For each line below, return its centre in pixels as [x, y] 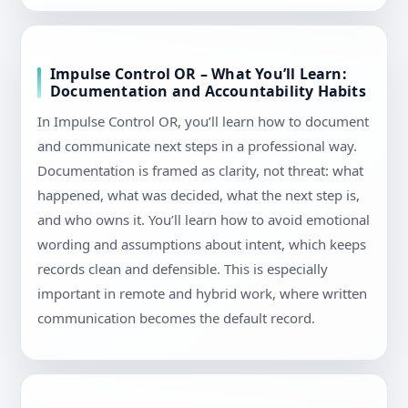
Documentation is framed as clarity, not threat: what [200, 171]
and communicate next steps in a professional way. [197, 146]
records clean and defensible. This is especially [183, 269]
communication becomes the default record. [176, 318]
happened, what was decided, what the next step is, [199, 195]
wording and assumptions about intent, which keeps [202, 245]
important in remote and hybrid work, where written [202, 294]
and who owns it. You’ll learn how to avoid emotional [204, 220]
